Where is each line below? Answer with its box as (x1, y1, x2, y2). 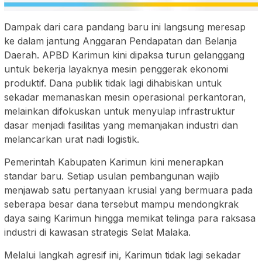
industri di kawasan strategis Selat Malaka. (4, 226, 191, 238)
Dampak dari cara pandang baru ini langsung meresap (4, 20, 246, 33)
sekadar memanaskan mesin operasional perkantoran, (4, 91, 246, 103)
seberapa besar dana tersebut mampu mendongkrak (4, 198, 239, 210)
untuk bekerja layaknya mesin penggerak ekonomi (4, 63, 228, 75)
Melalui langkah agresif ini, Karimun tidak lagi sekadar (4, 249, 241, 261)
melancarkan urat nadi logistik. (4, 133, 139, 145)
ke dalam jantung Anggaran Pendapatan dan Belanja (4, 35, 237, 47)
